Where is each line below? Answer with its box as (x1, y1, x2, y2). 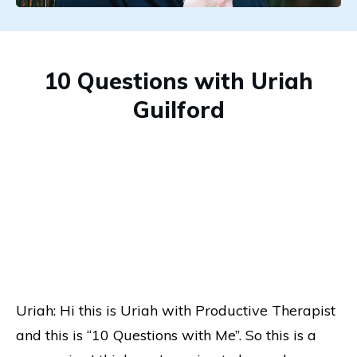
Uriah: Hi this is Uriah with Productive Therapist (16, 300, 335, 320)
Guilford (132, 95, 225, 124)
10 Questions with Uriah (44, 66, 313, 95)
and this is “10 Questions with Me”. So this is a (16, 325, 316, 344)
